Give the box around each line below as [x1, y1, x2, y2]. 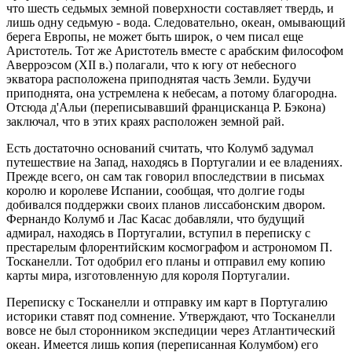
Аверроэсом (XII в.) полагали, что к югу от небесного [6, 58, 296, 71]
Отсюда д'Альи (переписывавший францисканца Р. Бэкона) [6, 101, 325, 114]
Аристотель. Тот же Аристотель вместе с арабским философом [6, 44, 343, 57]
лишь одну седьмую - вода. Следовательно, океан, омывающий [6, 16, 346, 29]
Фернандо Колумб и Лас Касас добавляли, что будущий [6, 212, 305, 225]
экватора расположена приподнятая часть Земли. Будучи [6, 72, 311, 86]
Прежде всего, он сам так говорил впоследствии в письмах [6, 170, 324, 183]
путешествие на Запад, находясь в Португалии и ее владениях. [6, 156, 343, 169]
